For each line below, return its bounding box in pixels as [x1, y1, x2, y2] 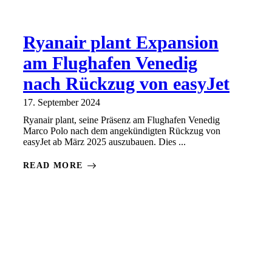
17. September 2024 [23, 97, 100, 108]
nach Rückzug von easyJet [23, 73, 229, 94]
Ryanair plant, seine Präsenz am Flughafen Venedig [23, 115, 220, 126]
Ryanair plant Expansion [23, 32, 219, 53]
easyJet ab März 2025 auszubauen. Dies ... [23, 137, 186, 148]
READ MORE [23, 161, 83, 171]
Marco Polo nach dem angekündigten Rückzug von [23, 126, 220, 137]
